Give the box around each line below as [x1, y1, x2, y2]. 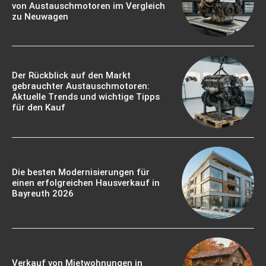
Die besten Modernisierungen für [12, 166, 150, 178]
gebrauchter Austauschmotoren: [12, 81, 150, 92]
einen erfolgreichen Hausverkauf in [12, 177, 160, 188]
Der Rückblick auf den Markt [12, 70, 131, 81]
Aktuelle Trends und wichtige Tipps [12, 91, 160, 103]
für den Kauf [12, 102, 65, 113]
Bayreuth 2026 [12, 188, 74, 199]
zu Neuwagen [12, 11, 68, 23]
